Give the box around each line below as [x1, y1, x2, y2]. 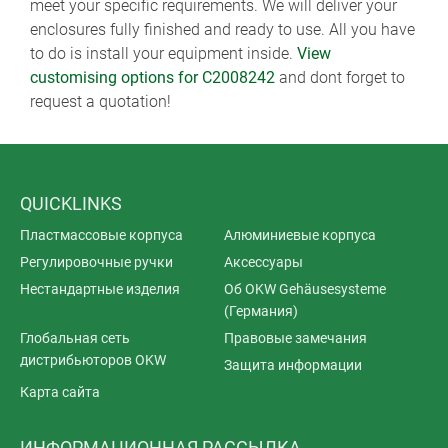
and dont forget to [275, 68, 405, 87]
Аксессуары [224, 254, 303, 270]
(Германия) [224, 303, 298, 319]
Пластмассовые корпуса [20, 227, 183, 243]
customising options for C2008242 [30, 68, 275, 87]
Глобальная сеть [20, 330, 130, 346]
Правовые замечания [224, 330, 367, 346]
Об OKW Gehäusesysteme [224, 281, 386, 297]
